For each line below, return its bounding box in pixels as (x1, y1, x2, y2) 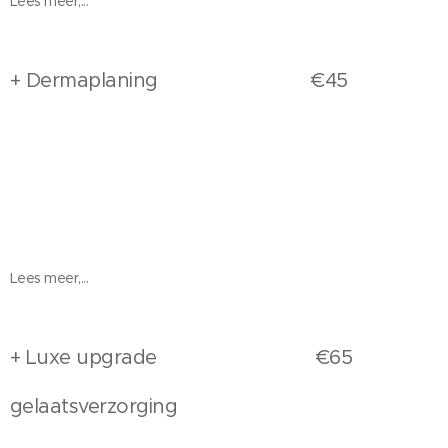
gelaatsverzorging (10, 394, 178, 420)
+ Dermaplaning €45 (10, 68, 348, 94)
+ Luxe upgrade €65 (10, 345, 353, 371)
